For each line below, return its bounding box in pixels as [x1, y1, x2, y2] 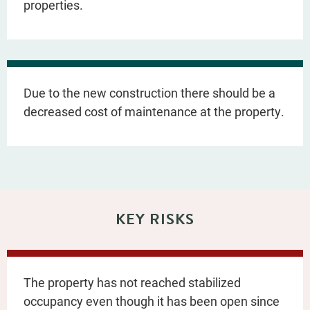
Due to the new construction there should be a [24, 84, 275, 101]
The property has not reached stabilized [24, 273, 241, 291]
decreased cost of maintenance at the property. [24, 102, 284, 120]
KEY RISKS [115, 207, 195, 230]
